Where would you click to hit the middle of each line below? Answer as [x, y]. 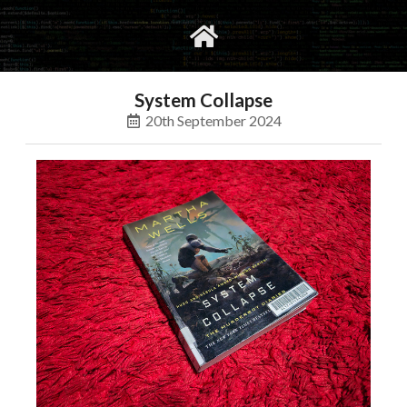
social [261, 36]
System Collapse [203, 100]
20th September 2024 [214, 121]
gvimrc [130, 36]
